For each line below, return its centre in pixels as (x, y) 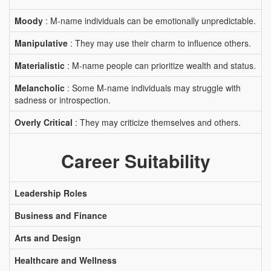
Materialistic (40, 65)
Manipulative (41, 43)
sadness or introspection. (63, 100)
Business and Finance (61, 215)
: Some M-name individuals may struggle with (153, 88)
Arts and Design (48, 238)
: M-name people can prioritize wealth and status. (160, 65)
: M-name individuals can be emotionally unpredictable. (149, 21)
